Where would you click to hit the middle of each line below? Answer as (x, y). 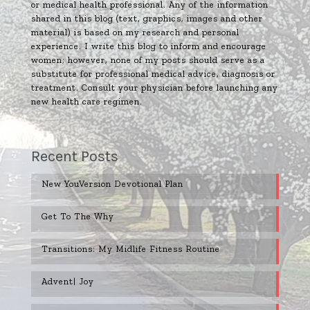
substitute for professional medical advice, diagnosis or (153, 73)
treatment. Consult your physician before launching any (155, 87)
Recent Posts (75, 156)
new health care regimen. (87, 101)
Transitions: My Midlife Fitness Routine (131, 248)
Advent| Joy (68, 281)
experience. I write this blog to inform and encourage (149, 46)
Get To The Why (78, 216)
